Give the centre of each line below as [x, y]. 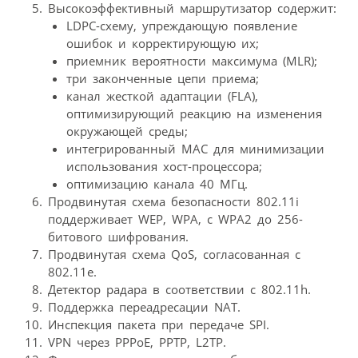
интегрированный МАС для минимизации [195, 149]
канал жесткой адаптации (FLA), [162, 96]
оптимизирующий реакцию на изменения [194, 114]
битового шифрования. [118, 237]
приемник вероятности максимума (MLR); [191, 61]
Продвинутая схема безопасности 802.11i [173, 202]
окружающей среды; [127, 131]
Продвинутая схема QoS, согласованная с [174, 255]
